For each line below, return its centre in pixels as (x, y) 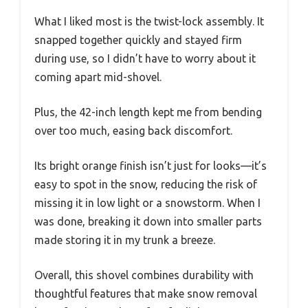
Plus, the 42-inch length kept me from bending (148, 112)
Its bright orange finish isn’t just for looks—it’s (151, 166)
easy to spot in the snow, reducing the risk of (146, 185)
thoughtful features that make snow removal (146, 294)
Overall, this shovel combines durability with (144, 275)
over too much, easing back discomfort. (133, 131)
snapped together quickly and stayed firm (138, 40)
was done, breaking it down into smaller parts (148, 222)
